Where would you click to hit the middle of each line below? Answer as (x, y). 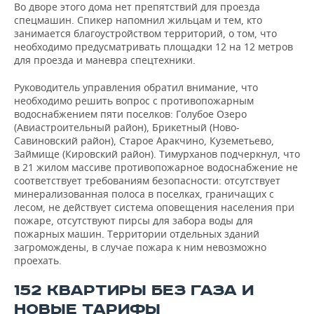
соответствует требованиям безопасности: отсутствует (147, 180)
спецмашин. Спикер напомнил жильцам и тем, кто (138, 20)
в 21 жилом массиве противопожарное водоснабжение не (156, 167)
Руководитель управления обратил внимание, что (136, 87)
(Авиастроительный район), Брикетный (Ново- (127, 127)
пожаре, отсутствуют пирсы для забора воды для (134, 220)
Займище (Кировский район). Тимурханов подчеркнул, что (157, 154)
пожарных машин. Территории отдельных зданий (137, 234)
